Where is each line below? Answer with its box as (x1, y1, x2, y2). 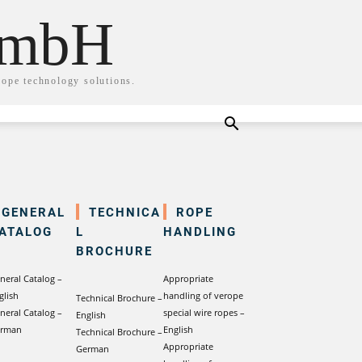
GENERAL (2, 204, 65, 220)
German (76, 343, 109, 355)
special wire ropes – (163, 306, 245, 318)
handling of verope (163, 289, 243, 301)
